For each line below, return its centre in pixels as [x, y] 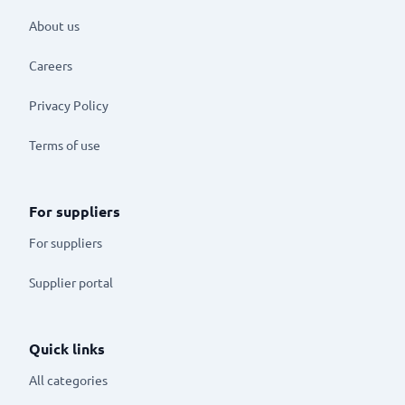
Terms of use [65, 144]
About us [54, 25]
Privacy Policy [69, 104]
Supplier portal [71, 282]
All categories [68, 379]
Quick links [67, 348]
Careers [51, 65]
